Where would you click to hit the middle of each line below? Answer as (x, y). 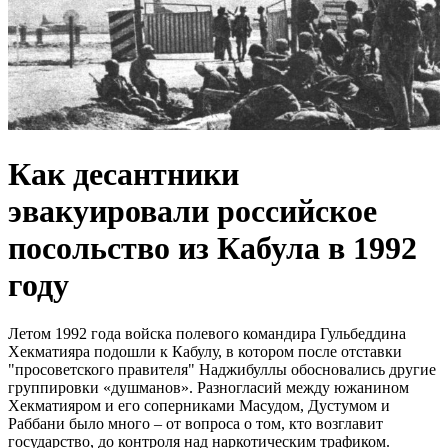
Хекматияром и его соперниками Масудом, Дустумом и (199, 405)
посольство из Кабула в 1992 (212, 247)
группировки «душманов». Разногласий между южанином (208, 387)
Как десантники (123, 173)
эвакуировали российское (192, 210)
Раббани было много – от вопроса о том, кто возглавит (195, 423)
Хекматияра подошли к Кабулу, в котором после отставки (205, 351)
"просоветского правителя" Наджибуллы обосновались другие (222, 369)
